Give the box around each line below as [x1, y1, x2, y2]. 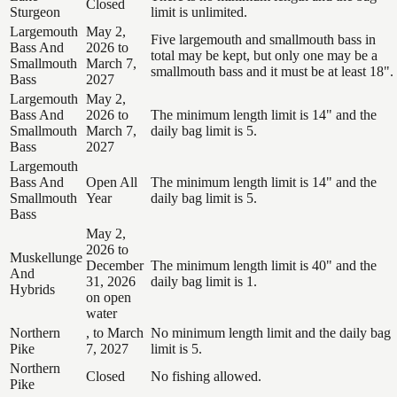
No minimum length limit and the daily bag [151, 324, 391, 340]
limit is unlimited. [151, 4, 247, 19]
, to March [86, 324, 144, 340]
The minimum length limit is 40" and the [151, 257, 377, 273]
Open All [86, 174, 137, 190]
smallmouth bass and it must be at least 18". [151, 63, 393, 79]
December [86, 257, 144, 273]
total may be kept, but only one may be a [151, 47, 378, 63]
